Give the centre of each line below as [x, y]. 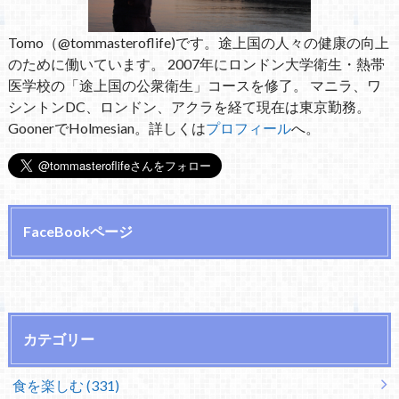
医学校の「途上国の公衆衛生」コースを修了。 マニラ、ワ [194, 85]
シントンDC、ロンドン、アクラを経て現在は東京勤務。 [189, 107]
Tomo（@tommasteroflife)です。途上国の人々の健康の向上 [198, 43]
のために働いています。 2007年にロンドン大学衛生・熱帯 [196, 64]
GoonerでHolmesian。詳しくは [106, 128]
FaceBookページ [77, 232]
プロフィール [248, 128]
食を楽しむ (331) [65, 385]
